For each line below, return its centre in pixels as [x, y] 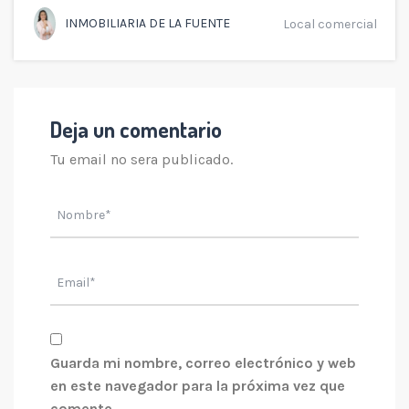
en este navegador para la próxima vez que [198, 385]
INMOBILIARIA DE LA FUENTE [147, 23]
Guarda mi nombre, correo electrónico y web [203, 362]
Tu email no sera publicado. [142, 159]
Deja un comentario [136, 129]
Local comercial [330, 24]
